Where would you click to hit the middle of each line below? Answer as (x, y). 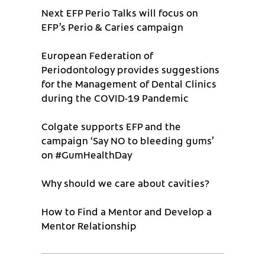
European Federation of (97, 55)
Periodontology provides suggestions (130, 69)
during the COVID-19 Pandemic (115, 97)
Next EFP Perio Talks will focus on (120, 12)
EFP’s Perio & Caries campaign (112, 26)
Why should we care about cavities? (125, 182)
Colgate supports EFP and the (111, 126)
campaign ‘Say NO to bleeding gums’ (128, 140)
